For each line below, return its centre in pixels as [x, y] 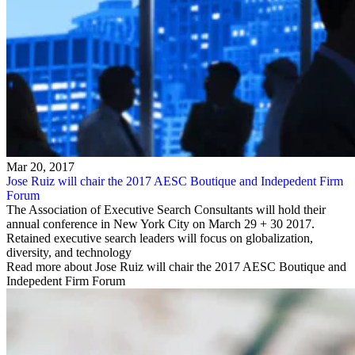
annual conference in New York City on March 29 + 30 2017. [160, 224]
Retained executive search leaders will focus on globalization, [160, 239]
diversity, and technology [69, 253]
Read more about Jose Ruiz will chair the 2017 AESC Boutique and [176, 267]
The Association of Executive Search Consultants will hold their [166, 210]
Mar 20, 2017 [40, 167]
